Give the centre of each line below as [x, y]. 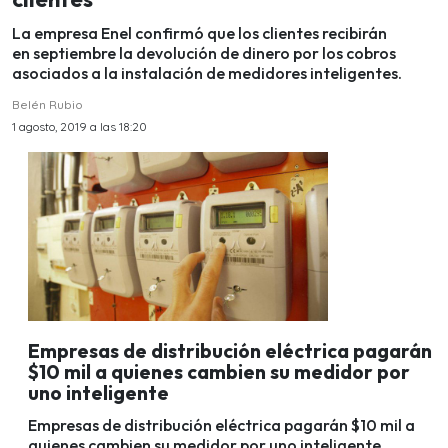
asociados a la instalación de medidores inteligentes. [207, 73]
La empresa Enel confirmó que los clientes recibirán [199, 33]
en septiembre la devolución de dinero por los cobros [204, 53]
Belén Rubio [47, 105]
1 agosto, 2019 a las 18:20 [79, 127]
